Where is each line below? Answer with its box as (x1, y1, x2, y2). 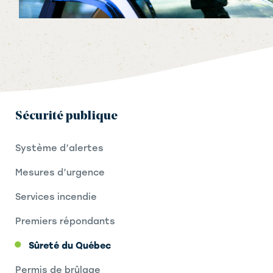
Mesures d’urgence (15, 167, 105, 179)
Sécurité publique (15, 110, 118, 123)
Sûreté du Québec (29, 240, 111, 252)
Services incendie (15, 191, 97, 203)
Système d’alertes (15, 143, 104, 154)
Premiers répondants (15, 216, 115, 227)
